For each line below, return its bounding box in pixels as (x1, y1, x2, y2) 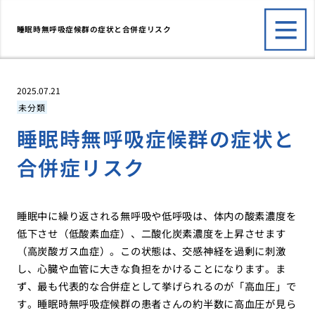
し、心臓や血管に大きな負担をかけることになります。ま (16, 261, 286, 276)
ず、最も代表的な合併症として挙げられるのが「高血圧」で (16, 278, 297, 294)
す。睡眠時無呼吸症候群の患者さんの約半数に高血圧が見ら (16, 296, 297, 311)
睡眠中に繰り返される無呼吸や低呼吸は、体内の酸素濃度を (16, 208, 297, 224)
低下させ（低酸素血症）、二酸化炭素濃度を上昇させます (16, 226, 286, 241)
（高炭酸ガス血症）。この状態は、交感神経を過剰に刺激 (16, 243, 286, 259)
